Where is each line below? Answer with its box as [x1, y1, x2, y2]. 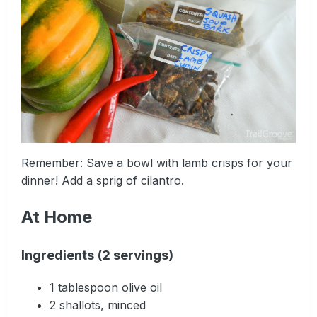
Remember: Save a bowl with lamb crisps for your [21, 156, 292, 171]
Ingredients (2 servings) [21, 246, 173, 263]
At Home [21, 207, 92, 228]
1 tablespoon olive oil [50, 279, 162, 294]
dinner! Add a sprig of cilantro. [21, 173, 184, 188]
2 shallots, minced [50, 297, 146, 312]
